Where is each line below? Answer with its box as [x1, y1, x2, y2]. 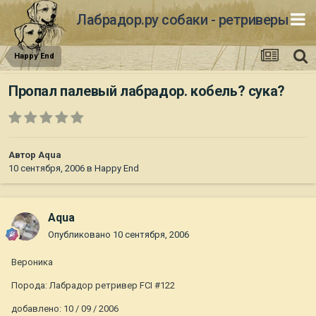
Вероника [11, 257, 53, 268]
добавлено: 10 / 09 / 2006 [11, 303, 119, 315]
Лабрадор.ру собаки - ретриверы [76, 11, 288, 28]
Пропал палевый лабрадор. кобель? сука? [8, 83, 285, 100]
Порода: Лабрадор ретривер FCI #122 [11, 280, 175, 291]
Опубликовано [48, 229, 113, 241]
